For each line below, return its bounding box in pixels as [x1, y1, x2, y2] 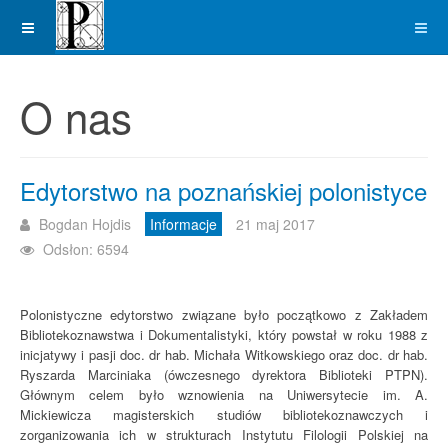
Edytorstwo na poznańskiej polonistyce [20, 173, 427, 208]
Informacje [150, 214, 217, 234]
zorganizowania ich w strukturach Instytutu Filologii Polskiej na [20, 425, 428, 444]
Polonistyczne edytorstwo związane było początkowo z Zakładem [20, 305, 428, 324]
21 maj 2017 [236, 214, 315, 234]
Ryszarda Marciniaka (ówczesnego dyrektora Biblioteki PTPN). [20, 365, 428, 384]
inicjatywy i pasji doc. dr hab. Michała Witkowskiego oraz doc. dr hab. [20, 345, 428, 364]
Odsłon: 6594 [43, 239, 129, 259]
